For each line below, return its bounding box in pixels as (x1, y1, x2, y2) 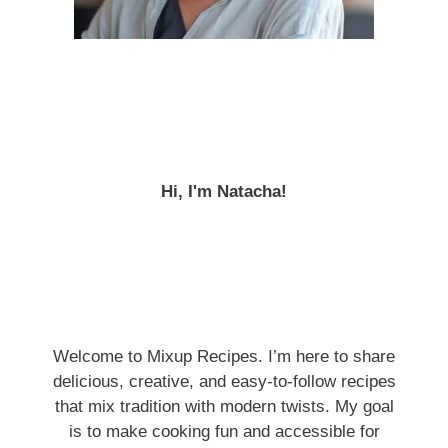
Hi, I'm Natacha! (161, 182, 287, 202)
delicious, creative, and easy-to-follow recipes (52, 372, 396, 392)
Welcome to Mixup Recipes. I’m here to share (53, 347, 395, 367)
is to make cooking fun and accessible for (68, 422, 380, 442)
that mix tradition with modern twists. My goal (54, 397, 394, 417)
